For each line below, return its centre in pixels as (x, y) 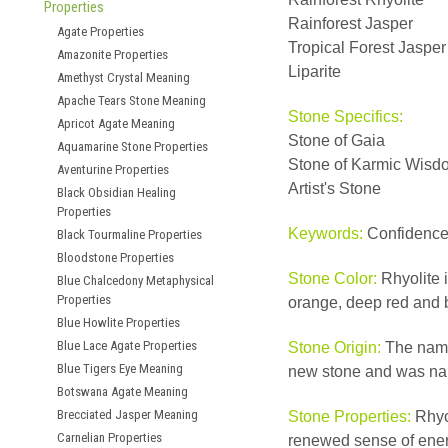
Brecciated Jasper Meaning (127, 414)
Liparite (314, 71)
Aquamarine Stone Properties (132, 146)
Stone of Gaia (336, 140)
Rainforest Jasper (350, 23)
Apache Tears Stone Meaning (131, 100)
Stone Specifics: (345, 116)
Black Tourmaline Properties (129, 234)
